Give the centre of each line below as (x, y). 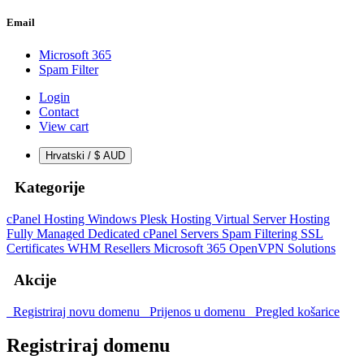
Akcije (31, 279)
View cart (64, 126)
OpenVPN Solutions (282, 249)
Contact (59, 111)
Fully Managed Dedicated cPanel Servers (114, 234)
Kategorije (45, 188)
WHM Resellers (110, 249)
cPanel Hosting (47, 219)
